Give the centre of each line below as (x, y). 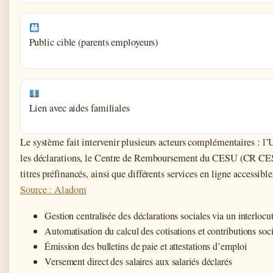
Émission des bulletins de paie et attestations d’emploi (146, 246)
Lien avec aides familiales (79, 108)
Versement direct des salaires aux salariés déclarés (138, 261)
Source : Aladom (53, 189)
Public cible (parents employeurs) (94, 42)
